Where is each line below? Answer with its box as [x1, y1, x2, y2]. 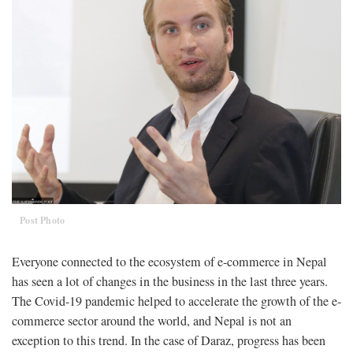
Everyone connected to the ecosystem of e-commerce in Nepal [12, 252, 327, 270]
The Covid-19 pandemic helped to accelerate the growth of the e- [12, 292, 341, 310]
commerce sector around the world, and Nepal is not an [12, 311, 292, 329]
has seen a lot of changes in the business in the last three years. [12, 272, 328, 290]
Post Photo [20, 213, 65, 227]
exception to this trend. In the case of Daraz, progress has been [12, 331, 325, 349]
